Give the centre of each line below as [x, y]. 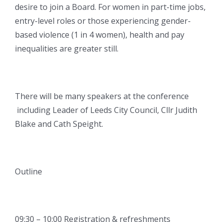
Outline [28, 172]
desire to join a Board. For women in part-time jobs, [110, 7]
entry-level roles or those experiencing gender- [103, 21]
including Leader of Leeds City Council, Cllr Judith [106, 110]
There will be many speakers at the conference [102, 96]
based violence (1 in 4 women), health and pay [100, 35]
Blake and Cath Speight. [59, 124]
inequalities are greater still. [67, 49]
